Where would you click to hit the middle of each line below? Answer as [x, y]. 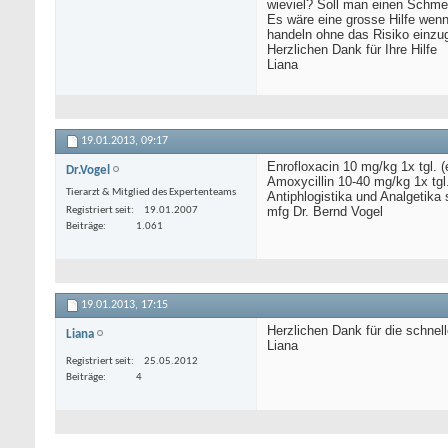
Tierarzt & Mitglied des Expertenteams [151, 193]
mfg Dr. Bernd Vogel [325, 212]
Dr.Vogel [88, 171]
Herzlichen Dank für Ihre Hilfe [352, 50]
